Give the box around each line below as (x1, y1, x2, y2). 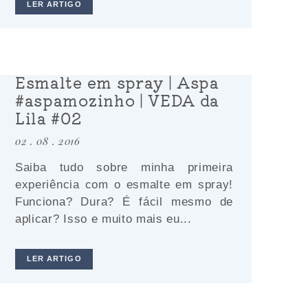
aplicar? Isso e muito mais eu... (15, 212, 192, 226)
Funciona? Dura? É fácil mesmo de (15, 195, 233, 209)
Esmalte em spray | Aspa (15, 71, 219, 93)
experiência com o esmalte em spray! (15, 178, 233, 192)
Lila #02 (15, 107, 82, 129)
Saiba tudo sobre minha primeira (15, 161, 233, 175)
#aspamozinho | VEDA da (15, 89, 220, 111)
